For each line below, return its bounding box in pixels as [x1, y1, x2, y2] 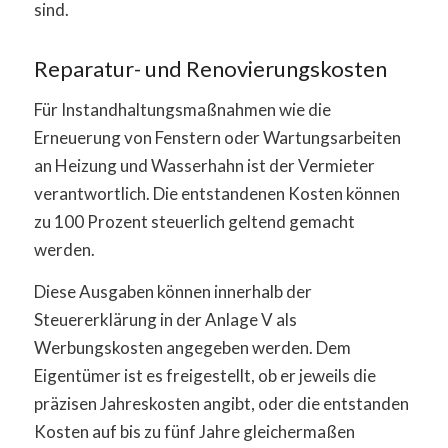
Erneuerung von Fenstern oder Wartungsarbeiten [33, 126, 401, 148]
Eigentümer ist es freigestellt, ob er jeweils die [33, 365, 376, 387]
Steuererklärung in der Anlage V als [33, 309, 297, 331]
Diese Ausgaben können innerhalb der [33, 281, 312, 303]
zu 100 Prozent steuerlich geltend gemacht [33, 210, 355, 232]
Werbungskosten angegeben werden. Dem [33, 337, 351, 359]
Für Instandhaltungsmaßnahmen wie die [33, 98, 331, 120]
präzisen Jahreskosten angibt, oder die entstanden [33, 393, 409, 415]
